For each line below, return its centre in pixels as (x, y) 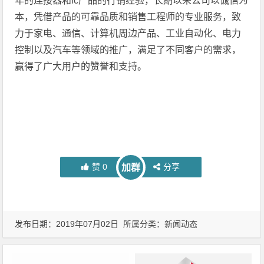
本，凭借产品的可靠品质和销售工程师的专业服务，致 (128, 16)
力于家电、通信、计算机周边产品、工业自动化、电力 (128, 33)
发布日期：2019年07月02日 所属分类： (90, 224)
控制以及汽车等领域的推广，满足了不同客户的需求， (128, 49)
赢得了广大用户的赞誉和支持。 (81, 66)
